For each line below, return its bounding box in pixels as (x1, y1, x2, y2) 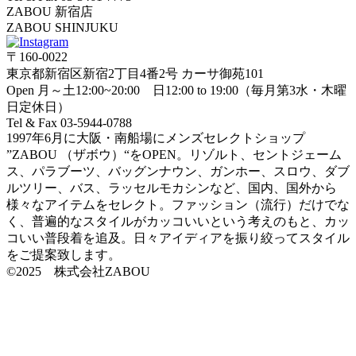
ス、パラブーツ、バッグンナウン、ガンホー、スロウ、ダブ (6, 164, 350, 178)
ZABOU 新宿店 (6, 4, 93, 18)
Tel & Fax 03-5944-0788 (6, 115, 132, 130)
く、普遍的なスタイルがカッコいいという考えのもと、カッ (6, 214, 350, 228)
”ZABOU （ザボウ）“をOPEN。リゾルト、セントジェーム (6, 147, 342, 161)
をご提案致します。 (6, 247, 121, 261)
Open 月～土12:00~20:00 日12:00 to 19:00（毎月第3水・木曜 (6, 83, 346, 97)
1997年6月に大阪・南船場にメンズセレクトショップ (6, 130, 305, 145)
